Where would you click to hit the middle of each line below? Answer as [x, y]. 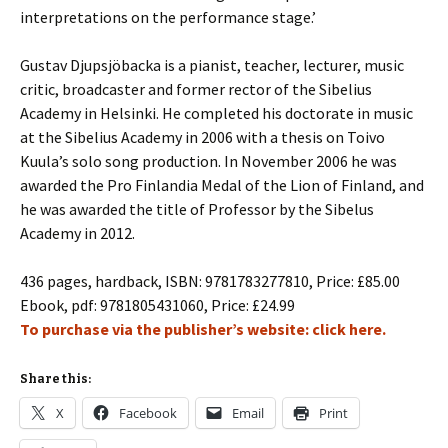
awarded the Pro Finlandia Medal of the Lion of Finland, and [222, 185]
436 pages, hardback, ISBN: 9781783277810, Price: [188, 281]
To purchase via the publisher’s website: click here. [203, 329]
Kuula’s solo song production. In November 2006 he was [208, 161]
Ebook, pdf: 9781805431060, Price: [136, 305]
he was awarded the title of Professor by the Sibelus [197, 209]
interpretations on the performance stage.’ [168, 17]
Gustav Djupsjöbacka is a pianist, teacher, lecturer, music [212, 65]
